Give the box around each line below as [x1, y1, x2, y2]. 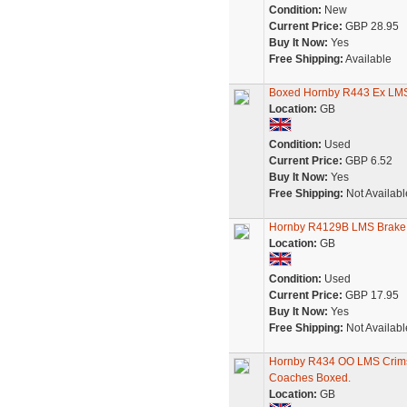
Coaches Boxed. [268, 372, 351, 384]
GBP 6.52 [342, 154, 392, 167]
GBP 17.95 [342, 289, 399, 302]
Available [342, 53, 392, 65]
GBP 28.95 [342, 20, 399, 33]
